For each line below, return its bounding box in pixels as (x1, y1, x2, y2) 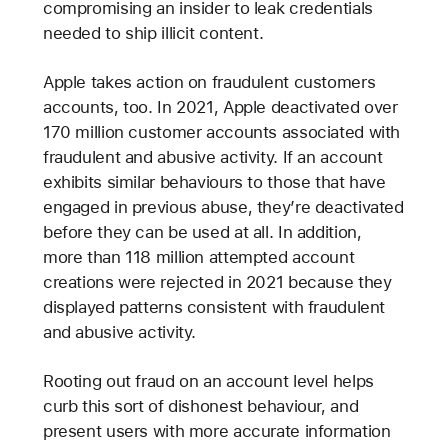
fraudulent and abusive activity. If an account (42, 146, 383, 167)
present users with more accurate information (42, 421, 391, 442)
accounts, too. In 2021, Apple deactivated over (42, 96, 398, 117)
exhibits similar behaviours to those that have (42, 171, 386, 192)
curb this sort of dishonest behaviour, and (42, 396, 359, 417)
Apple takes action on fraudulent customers (42, 71, 376, 92)
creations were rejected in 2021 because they (42, 271, 392, 292)
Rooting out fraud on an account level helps (42, 371, 374, 392)
